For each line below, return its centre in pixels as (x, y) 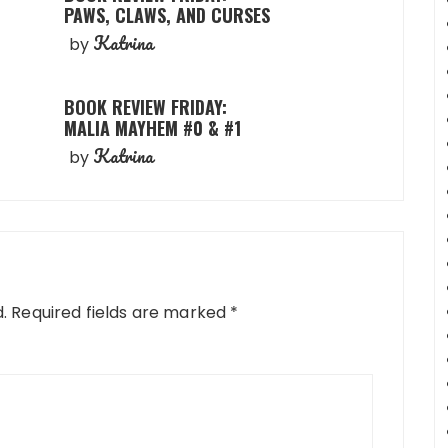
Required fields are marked (121, 312)
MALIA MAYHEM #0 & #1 (152, 128)
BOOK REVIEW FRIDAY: (145, 107)
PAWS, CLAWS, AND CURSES (167, 15)
